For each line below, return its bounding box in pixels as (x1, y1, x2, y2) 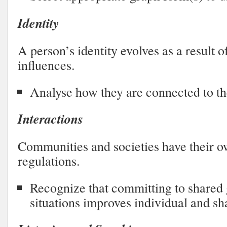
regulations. (18, 152, 80, 169)
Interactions (18, 109, 83, 128)
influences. (18, 56, 74, 73)
